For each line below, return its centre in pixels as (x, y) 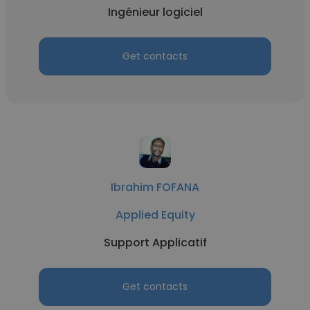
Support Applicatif (155, 243)
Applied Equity (155, 215)
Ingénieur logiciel (155, 12)
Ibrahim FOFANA (155, 187)
